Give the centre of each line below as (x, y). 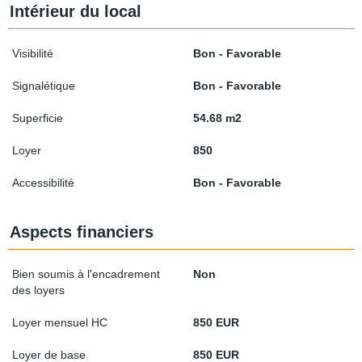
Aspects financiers (82, 232)
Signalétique (44, 85)
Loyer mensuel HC (60, 322)
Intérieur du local (76, 11)
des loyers (38, 290)
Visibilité (33, 53)
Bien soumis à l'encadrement (86, 274)
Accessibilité (43, 182)
